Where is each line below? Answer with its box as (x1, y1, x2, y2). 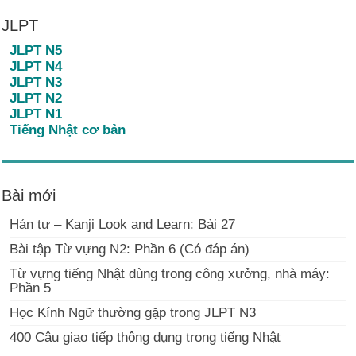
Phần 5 (10, 280, 52, 296)
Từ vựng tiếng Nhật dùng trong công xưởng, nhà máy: (10, 265, 331, 281)
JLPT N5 (10, 42, 63, 58)
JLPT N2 (10, 90, 63, 106)
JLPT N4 (10, 58, 63, 74)
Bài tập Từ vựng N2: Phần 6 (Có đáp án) (10, 241, 250, 257)
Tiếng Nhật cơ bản (10, 122, 126, 137)
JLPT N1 (10, 106, 63, 122)
